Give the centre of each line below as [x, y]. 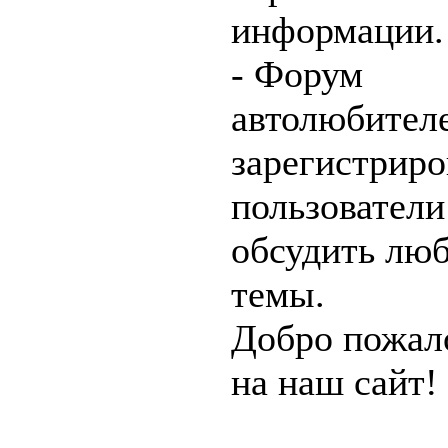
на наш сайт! [334, 382]
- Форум [297, 74]
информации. [337, 30]
